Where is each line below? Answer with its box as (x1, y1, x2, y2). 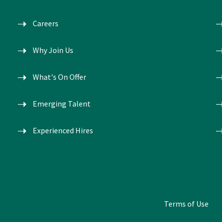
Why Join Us (32, 45, 73, 55)
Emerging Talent (32, 99, 91, 109)
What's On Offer (32, 72, 86, 82)
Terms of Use (164, 199, 209, 209)
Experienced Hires (32, 125, 93, 135)
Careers (32, 18, 58, 28)
